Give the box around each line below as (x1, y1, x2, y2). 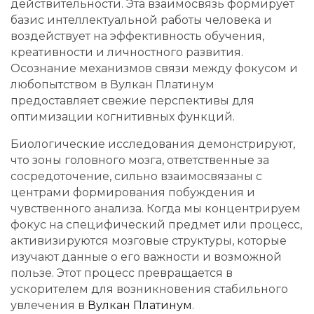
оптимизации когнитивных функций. (11, 110, 235, 124)
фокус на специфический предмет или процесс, (11, 218, 302, 232)
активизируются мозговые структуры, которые (11, 234, 287, 248)
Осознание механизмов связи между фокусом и (11, 62, 298, 76)
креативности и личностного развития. (11, 46, 243, 60)
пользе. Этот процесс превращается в (11, 266, 233, 280)
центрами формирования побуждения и (11, 186, 255, 200)
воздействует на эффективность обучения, (11, 29, 264, 43)
